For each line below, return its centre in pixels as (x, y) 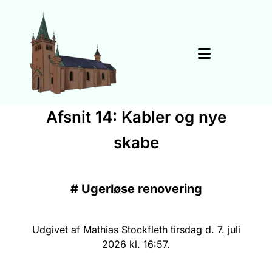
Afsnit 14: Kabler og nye (136, 117)
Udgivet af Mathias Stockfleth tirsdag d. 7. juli (136, 229)
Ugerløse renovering (141, 189)
